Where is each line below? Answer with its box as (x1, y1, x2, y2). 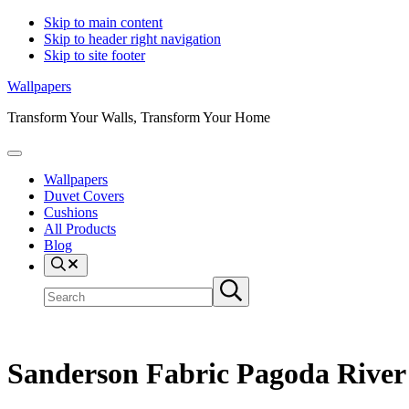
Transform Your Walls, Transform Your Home (7, 110, 270, 125)
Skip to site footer (44, 47, 145, 63)
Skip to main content (44, 15, 163, 30)
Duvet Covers (44, 188, 124, 204)
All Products (44, 221, 116, 236)
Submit (219, 278, 257, 292)
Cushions (44, 204, 98, 220)
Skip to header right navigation (44, 31, 221, 47)
